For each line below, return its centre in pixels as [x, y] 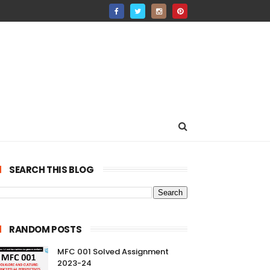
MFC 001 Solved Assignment [113, 252]
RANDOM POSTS [46, 229]
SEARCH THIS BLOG [52, 170]
